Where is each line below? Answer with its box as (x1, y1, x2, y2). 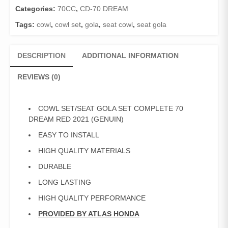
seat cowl (103, 20, 133, 29)
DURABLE (38, 162, 71, 171)
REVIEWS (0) (17, 73, 61, 81)
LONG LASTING (38, 178, 91, 187)
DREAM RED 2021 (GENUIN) (28, 115, 124, 124)
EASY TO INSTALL (38, 131, 99, 139)
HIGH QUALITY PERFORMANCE (38, 194, 146, 203)
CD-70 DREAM (80, 5, 128, 13)
